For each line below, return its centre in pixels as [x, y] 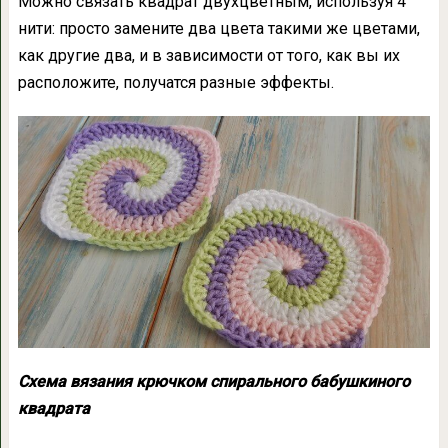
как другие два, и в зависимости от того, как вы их [208, 55]
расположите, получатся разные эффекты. [175, 82]
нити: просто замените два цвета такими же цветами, [218, 28]
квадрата [53, 409]
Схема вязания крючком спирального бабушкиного [213, 382]
